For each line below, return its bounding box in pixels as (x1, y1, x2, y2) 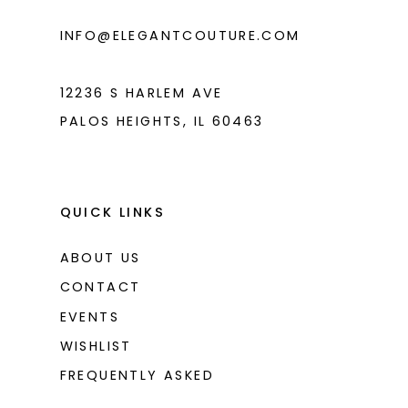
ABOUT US (59, 249, 141, 268)
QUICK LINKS (59, 203, 165, 222)
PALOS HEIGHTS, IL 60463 (59, 112, 264, 131)
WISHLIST (59, 336, 132, 355)
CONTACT (59, 278, 141, 297)
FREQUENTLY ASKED (59, 365, 214, 384)
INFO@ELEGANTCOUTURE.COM (59, 26, 301, 46)
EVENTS (59, 307, 120, 326)
